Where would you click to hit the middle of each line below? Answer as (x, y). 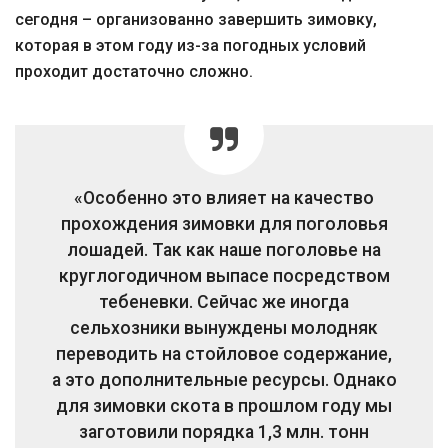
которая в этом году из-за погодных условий (190, 45)
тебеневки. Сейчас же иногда (224, 302)
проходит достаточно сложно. (134, 71)
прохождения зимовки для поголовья (224, 224)
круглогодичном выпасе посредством (224, 276)
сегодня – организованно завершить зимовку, (196, 19)
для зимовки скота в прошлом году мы (224, 406)
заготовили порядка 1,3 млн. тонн (224, 432)
